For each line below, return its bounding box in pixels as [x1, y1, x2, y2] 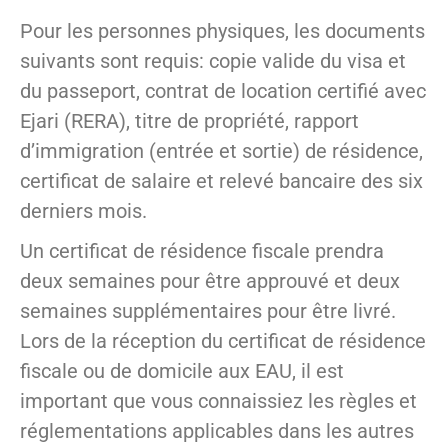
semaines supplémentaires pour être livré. [20, 299, 396, 324]
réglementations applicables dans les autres [20, 419, 414, 444]
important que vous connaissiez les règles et [20, 389, 417, 414]
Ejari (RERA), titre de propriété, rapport [20, 109, 359, 134]
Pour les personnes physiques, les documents [20, 19, 425, 44]
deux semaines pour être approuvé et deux [20, 269, 400, 294]
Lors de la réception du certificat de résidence [20, 329, 426, 354]
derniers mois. [20, 199, 147, 224]
